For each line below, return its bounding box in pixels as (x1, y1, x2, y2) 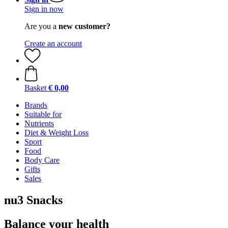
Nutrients (24, 119, 54, 128)
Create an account (24, 39, 82, 48)
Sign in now (24, 5, 64, 13)
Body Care (24, 156, 60, 164)
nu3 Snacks (4, 193, 63, 207)
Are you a (24, 22, 59, 31)
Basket (24, 83, 46, 92)
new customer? (59, 22, 110, 31)
